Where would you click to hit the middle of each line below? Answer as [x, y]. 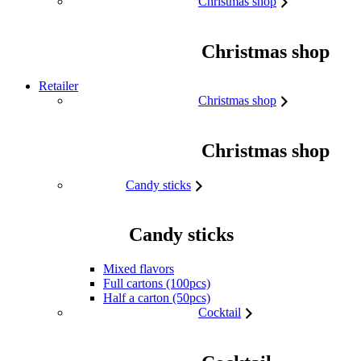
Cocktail [220, 313]
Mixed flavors [139, 269]
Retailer [58, 85]
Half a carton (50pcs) [157, 298]
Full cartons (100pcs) [157, 284]
